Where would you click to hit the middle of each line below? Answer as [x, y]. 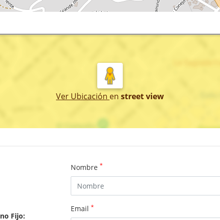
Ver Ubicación [83, 96]
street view [142, 96]
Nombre [85, 167]
